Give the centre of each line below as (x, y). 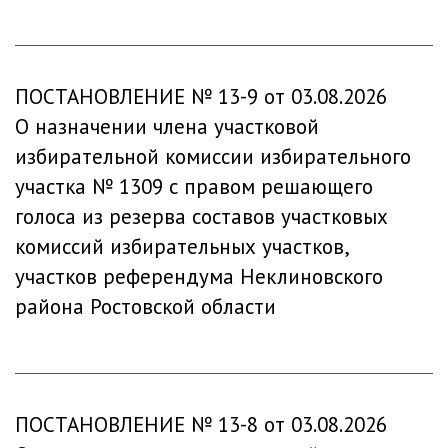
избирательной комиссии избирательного (213, 156)
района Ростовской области (145, 306)
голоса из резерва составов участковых (201, 216)
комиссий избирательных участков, (181, 246)
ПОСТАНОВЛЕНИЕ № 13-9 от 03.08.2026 (201, 96)
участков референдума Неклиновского (199, 276)
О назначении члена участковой (167, 126)
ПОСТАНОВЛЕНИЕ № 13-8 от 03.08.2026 (201, 424)
